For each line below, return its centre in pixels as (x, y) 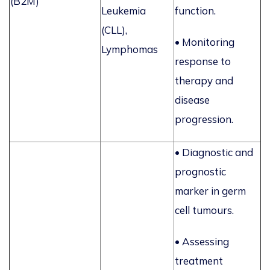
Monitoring (208, 42)
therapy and (204, 81)
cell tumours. (204, 210)
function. (195, 11)
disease (192, 100)
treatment (199, 261)
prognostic (200, 172)
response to (203, 61)
